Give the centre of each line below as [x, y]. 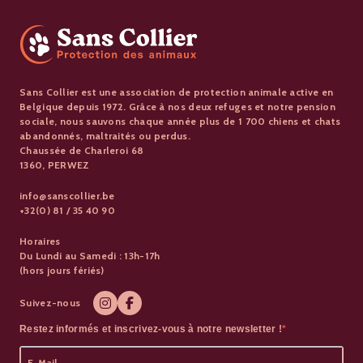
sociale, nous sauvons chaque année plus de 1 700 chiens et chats [180, 121]
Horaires [40, 241]
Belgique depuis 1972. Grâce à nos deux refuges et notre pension [177, 106]
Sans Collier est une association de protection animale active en [177, 92]
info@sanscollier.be [67, 195]
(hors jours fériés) [62, 270]
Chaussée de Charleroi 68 [82, 150]
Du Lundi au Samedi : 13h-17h [90, 255]
